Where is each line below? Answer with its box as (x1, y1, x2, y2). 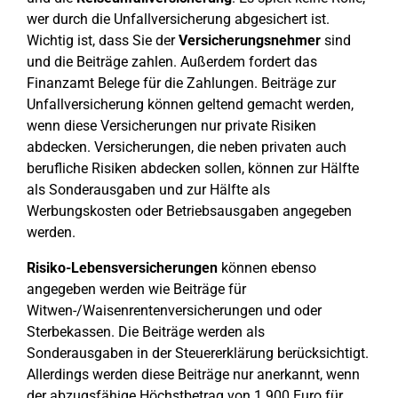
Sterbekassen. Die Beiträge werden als (27, 323, 265, 340)
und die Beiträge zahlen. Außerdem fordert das (27, 53, 317, 70)
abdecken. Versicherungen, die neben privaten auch (27, 139, 346, 155)
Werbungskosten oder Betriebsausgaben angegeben (27, 203, 352, 219)
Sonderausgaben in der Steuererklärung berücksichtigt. (27, 345, 369, 362)
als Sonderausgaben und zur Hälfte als (27, 181, 270, 198)
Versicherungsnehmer (179, 32, 321, 49)
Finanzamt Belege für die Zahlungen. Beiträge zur (27, 75, 336, 92)
